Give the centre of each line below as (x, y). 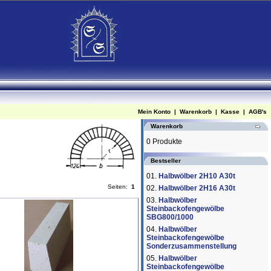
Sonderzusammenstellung (191, 246)
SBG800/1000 (170, 217)
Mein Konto (154, 112)
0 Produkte (164, 142)
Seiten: (119, 187)
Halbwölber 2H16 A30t (197, 188)
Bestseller (166, 161)
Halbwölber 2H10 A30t (197, 176)
